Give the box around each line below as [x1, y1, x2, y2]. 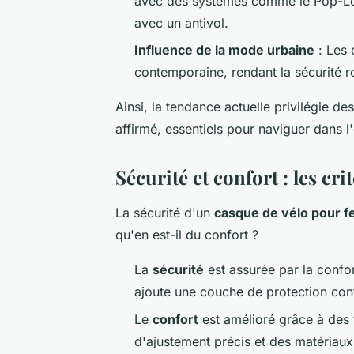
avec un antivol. [134, 14, 228, 31]
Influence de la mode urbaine [134, 42, 314, 58]
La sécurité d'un [115, 205, 214, 221]
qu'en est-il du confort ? [115, 227, 258, 243]
